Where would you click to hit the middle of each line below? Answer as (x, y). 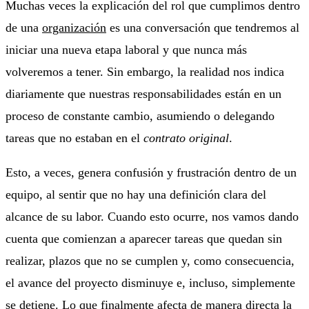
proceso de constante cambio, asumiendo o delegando (140, 116)
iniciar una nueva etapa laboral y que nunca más (126, 49)
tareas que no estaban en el (74, 138)
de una (24, 27)
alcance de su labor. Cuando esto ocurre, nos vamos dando (152, 216)
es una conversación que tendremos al (203, 27)
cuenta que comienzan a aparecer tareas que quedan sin (144, 238)
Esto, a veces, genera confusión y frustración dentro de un (151, 172)
